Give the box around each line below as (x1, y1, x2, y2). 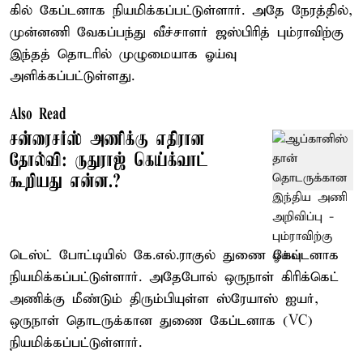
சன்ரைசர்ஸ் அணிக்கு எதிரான (10, 129, 205, 151)
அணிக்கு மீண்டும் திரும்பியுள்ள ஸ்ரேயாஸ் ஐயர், (10, 290, 318, 308)
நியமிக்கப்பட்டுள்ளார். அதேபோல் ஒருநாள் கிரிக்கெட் (10, 268, 339, 286)
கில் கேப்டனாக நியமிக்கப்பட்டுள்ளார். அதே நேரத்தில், (10, 2, 352, 19)
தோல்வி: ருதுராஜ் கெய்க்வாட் (10, 150, 208, 172)
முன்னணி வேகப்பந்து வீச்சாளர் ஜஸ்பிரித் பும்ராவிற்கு (10, 23, 344, 41)
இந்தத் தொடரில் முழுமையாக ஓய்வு (10, 45, 237, 63)
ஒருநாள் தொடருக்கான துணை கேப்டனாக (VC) (10, 312, 313, 330)
